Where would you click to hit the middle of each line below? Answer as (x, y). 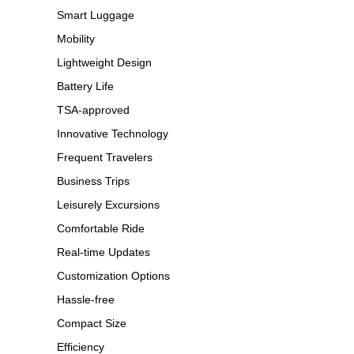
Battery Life (85, 86)
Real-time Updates (104, 252)
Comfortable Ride (101, 228)
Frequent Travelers (105, 157)
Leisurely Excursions (108, 204)
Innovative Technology (113, 133)
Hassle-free (86, 299)
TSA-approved (93, 109)
